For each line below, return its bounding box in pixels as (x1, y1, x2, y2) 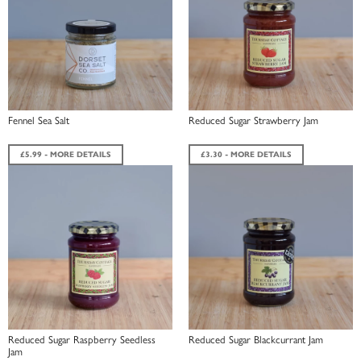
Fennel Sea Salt (8, 111, 69, 127)
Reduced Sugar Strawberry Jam (189, 111, 318, 127)
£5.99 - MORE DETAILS (20, 148, 111, 160)
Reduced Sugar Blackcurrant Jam (189, 330, 323, 346)
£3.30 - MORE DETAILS (201, 148, 292, 160)
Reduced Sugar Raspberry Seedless (8, 330, 156, 346)
